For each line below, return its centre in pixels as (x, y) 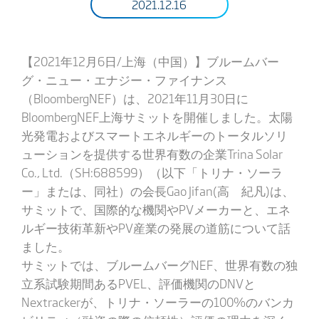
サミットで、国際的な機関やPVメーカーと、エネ (156, 209)
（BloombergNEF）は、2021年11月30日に (135, 98)
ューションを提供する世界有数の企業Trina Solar (152, 153)
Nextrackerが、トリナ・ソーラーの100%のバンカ (157, 302)
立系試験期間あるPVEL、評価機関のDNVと (138, 283)
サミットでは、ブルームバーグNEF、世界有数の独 (159, 265)
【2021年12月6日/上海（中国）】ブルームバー (150, 61)
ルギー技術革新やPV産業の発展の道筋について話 (156, 228)
